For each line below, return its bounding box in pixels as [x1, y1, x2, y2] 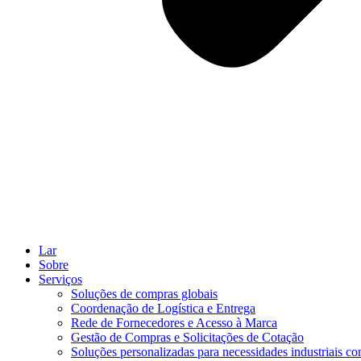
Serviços [39, 272, 82, 286]
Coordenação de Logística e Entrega [71, 301, 255, 315]
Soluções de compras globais [71, 287, 218, 301]
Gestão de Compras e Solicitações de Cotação [71, 330, 304, 344]
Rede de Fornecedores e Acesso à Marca [71, 316, 277, 330]
